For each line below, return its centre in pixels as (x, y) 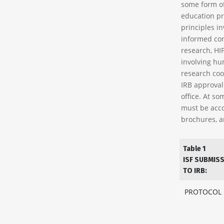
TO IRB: (195, 171)
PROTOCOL (203, 192)
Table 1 (194, 149)
